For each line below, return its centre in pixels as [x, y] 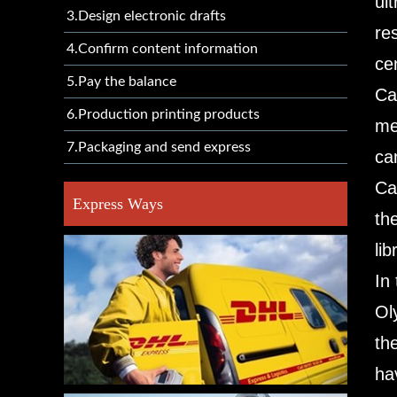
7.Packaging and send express [159, 147]
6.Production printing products [163, 114]
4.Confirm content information [162, 49]
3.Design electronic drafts [146, 16]
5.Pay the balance [121, 82]
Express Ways [118, 204]
